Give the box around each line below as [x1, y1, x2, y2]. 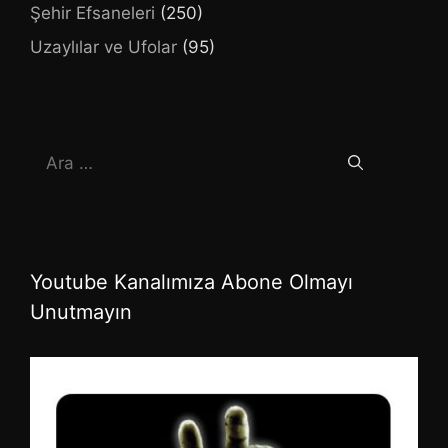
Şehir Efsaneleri [30, 3, 155, 24]
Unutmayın [30, 299, 132, 324]
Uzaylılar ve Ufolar [30, 36, 177, 57]
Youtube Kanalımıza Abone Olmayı [30, 269, 353, 294]
